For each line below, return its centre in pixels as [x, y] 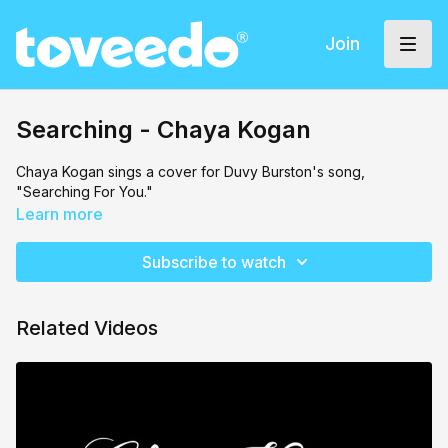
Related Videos [87, 327]
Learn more [59, 213]
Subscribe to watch [214, 261]
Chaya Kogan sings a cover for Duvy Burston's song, [190, 171]
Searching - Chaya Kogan [163, 129]
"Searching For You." [84, 191]
